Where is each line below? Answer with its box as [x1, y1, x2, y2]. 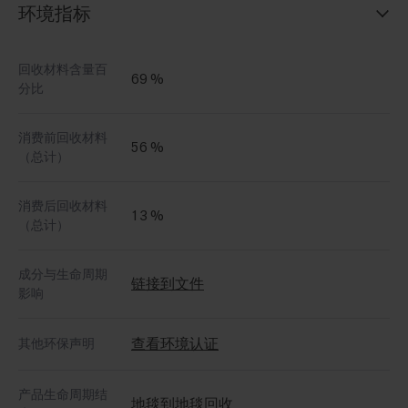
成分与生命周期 [18, 265, 107, 282]
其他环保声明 [18, 334, 95, 352]
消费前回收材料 [18, 128, 107, 146]
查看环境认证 [131, 333, 219, 353]
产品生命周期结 [18, 385, 107, 403]
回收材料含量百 [18, 60, 107, 77]
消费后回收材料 [18, 197, 107, 214]
